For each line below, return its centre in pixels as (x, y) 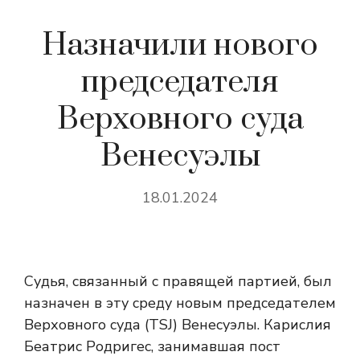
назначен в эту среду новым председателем (180, 303)
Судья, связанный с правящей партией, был (178, 281)
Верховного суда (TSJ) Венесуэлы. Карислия (178, 325)
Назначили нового (180, 45)
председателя (180, 82)
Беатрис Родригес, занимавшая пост (152, 346)
